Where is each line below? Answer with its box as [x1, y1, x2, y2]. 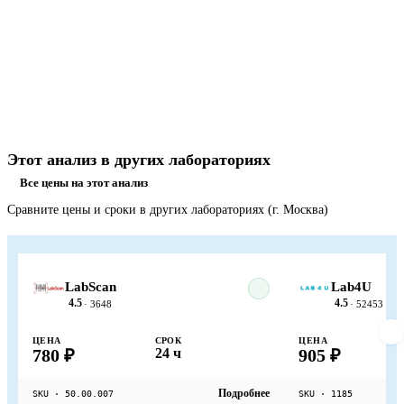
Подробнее [218, 387, 271, 400]
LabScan [65, 280, 116, 295]
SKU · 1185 [298, 389, 353, 399]
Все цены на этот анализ [20, 176, 148, 190]
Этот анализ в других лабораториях [7, 151, 271, 170]
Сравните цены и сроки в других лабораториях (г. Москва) [7, 203, 328, 217]
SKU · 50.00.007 [32, 389, 114, 399]
